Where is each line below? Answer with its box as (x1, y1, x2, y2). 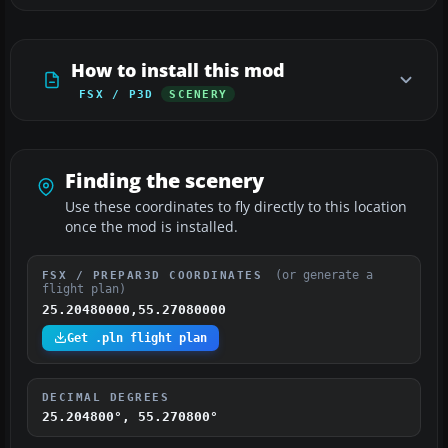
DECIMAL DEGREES (42, 390, 170, 403)
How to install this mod (71, 57, 285, 82)
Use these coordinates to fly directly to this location (65, 197, 407, 216)
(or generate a (274, 267, 373, 282)
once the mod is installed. (65, 217, 238, 236)
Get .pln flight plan (67, 330, 207, 345)
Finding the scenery (65, 166, 264, 194)
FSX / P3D (79, 87, 154, 100)
